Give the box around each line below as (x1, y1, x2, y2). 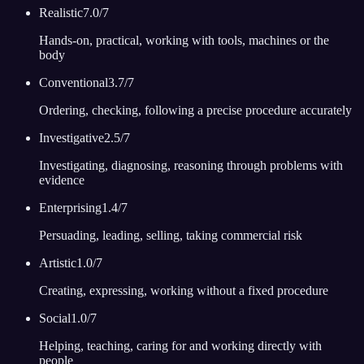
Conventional (39, 76, 108, 90)
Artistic (39, 256, 76, 271)
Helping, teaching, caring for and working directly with (39, 339, 322, 353)
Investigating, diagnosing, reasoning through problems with (39, 158, 343, 173)
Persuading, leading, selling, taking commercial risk (39, 228, 302, 243)
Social (39, 311, 71, 326)
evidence (39, 173, 84, 188)
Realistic (39, 6, 83, 20)
